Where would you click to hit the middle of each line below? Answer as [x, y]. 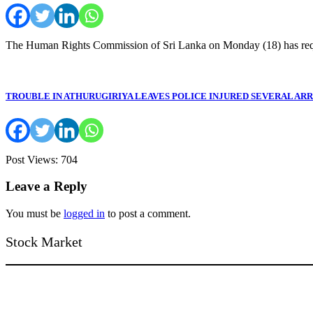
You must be [35, 214]
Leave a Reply [46, 187]
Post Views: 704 [42, 159]
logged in [84, 214]
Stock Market [44, 242]
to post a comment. [148, 214]
